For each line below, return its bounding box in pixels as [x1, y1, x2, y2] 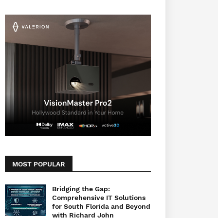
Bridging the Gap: [52, 184, 110, 193]
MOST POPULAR [12, 160, 65, 168]
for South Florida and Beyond [52, 202, 150, 210]
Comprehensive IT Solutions [52, 193, 145, 201]
